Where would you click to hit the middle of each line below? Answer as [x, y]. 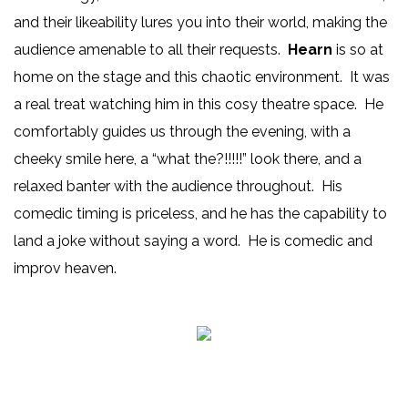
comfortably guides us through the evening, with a [182, 132]
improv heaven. [67, 269]
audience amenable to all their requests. [151, 50]
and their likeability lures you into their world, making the [200, 23]
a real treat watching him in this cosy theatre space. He [199, 105]
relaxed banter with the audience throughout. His [178, 187]
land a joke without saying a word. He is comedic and [193, 241]
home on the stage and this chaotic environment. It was [202, 77]
